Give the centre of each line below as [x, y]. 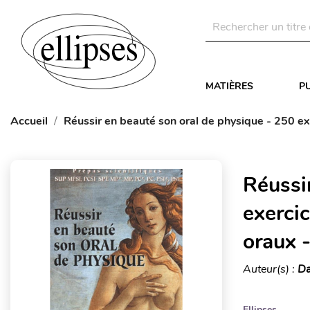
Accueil [29, 121]
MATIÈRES [229, 86]
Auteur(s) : [270, 269]
